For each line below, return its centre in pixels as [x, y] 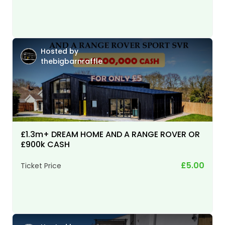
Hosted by [60, 51]
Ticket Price [41, 165]
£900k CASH [45, 144]
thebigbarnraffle [72, 61]
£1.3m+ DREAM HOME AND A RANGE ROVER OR [110, 134]
